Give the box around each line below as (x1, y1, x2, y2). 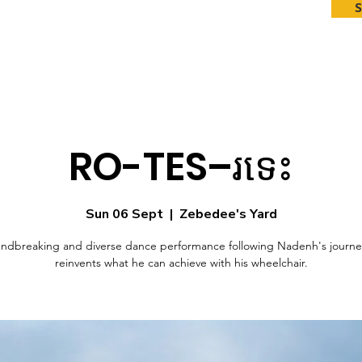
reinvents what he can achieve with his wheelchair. (54, 255, 308, 271)
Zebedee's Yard (179, 205, 277, 224)
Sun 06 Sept (85, 205, 163, 224)
